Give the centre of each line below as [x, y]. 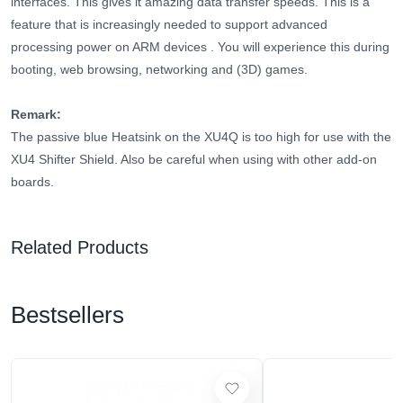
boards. [32, 182]
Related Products [80, 248]
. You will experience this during [300, 47]
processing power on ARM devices [109, 47]
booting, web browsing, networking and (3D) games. [159, 70]
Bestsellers [67, 315]
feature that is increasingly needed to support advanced [169, 25]
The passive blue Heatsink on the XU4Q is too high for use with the [201, 137]
